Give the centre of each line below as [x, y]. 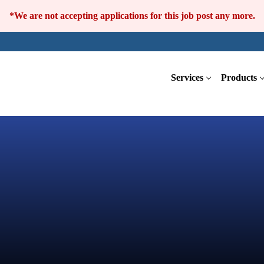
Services [187, 77]
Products [239, 77]
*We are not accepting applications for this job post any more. [132, 16]
